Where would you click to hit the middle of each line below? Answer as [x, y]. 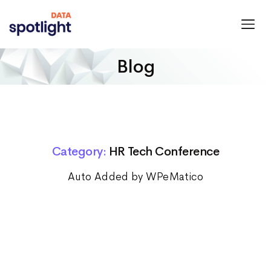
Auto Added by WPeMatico [135, 177]
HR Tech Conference [164, 152]
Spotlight [32, 42]
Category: [79, 152]
